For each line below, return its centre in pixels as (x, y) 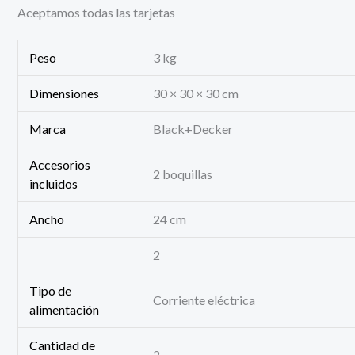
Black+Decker (193, 128)
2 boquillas (183, 174)
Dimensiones (65, 93)
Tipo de (51, 290)
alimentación (65, 309)
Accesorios (60, 164)
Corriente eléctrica (204, 300)
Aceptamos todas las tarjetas (96, 13)
